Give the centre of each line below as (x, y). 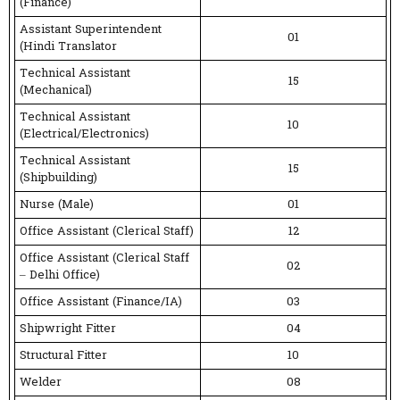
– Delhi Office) (60, 276)
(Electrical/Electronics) (84, 135)
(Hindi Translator (68, 47)
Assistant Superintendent (91, 30)
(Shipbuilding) (58, 179)
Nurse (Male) (57, 205)
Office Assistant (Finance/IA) (101, 303)
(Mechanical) (56, 91)
